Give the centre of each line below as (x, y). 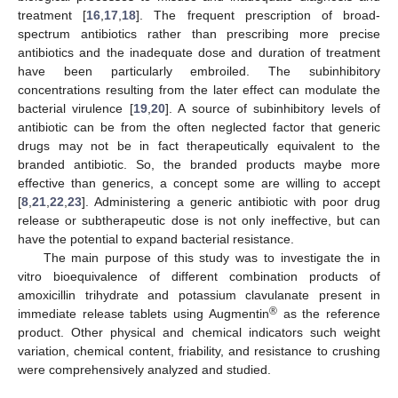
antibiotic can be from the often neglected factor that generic (199, 127)
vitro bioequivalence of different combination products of (199, 276)
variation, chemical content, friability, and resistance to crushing (199, 350)
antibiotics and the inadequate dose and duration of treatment (199, 52)
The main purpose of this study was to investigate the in (211, 257)
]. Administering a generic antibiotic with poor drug (231, 201)
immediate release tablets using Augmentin (143, 313)
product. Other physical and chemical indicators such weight (199, 332)
